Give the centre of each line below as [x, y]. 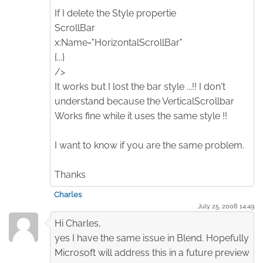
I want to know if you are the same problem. [149, 145]
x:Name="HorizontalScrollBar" [119, 42]
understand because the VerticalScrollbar [144, 101]
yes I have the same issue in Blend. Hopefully [152, 238]
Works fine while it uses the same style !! [141, 116]
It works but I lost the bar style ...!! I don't [140, 86]
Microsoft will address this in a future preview [152, 252]
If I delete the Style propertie [115, 13]
